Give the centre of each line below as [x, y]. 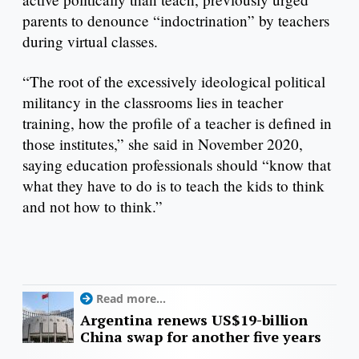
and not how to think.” [95, 207]
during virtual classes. [90, 42]
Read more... [131, 299]
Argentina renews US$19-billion [194, 320]
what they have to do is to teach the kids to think [173, 186]
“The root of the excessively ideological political [174, 82]
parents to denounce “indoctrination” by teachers [176, 21]
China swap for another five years [201, 337]
